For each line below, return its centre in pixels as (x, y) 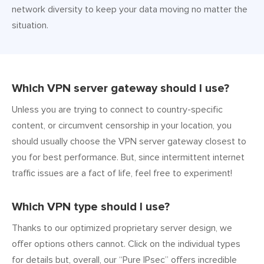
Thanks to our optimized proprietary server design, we (122, 228)
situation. (30, 25)
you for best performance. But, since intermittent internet (128, 157)
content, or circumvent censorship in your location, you (122, 125)
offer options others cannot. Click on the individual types (126, 244)
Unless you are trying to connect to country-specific (117, 109)
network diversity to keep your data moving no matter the (130, 9)
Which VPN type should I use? (91, 207)
